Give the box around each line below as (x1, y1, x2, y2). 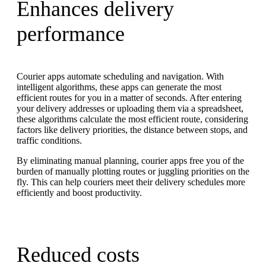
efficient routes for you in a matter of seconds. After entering (17, 92, 242, 103)
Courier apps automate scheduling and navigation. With (17, 71, 224, 81)
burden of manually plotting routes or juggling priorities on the (17, 166, 249, 176)
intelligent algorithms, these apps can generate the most (17, 81, 221, 92)
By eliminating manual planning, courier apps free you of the (17, 155, 244, 166)
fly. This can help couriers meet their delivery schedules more (17, 176, 245, 187)
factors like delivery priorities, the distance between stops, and (17, 124, 248, 135)
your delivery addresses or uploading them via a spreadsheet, (17, 103, 243, 113)
